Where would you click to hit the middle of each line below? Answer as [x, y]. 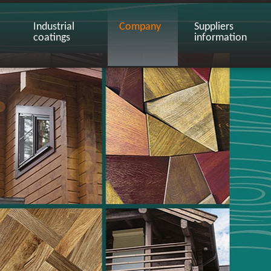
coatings [52, 38]
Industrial [54, 27]
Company [140, 27]
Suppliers [214, 27]
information [220, 38]
